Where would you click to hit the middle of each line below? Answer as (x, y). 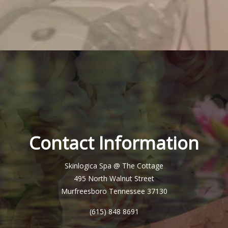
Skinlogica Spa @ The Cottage (114, 166)
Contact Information (114, 143)
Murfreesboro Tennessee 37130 (114, 191)
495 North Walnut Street (114, 179)
